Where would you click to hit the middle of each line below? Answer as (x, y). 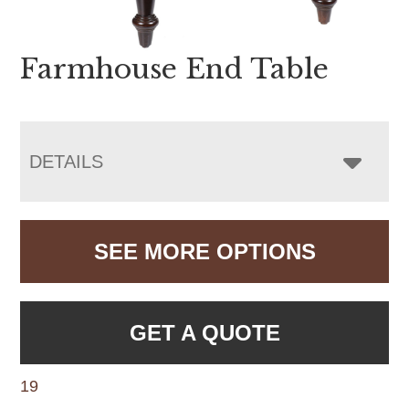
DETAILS (67, 162)
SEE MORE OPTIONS (204, 252)
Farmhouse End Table (175, 69)
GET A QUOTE (204, 333)
